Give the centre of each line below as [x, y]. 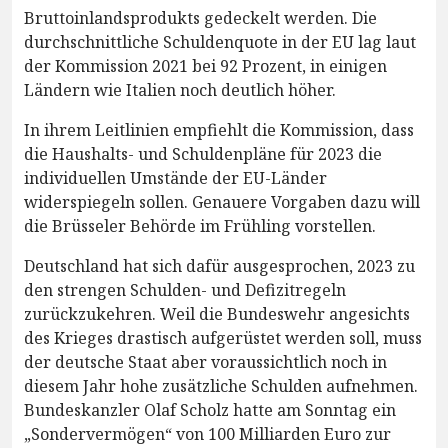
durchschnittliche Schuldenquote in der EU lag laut [220, 41]
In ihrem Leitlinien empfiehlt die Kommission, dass [219, 129]
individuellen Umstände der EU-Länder [175, 177]
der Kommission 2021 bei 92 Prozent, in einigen [205, 65]
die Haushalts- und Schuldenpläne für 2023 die [203, 153]
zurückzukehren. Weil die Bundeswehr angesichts [217, 313]
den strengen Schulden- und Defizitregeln [185, 289]
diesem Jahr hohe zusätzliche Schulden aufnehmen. [221, 385]
